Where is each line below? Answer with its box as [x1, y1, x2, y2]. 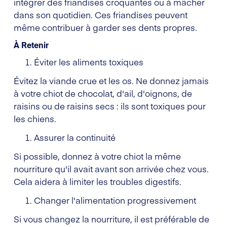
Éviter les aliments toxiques [34, 55, 143, 68]
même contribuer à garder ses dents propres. [14, 21, 197, 33]
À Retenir [14, 39, 49, 50]
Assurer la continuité [34, 131, 116, 143]
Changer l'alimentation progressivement [34, 194, 196, 206]
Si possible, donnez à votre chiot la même [14, 149, 181, 162]
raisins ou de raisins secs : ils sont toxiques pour [14, 99, 206, 112]
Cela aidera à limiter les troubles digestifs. [14, 175, 181, 187]
